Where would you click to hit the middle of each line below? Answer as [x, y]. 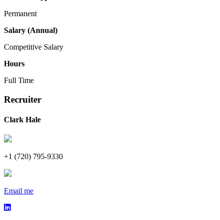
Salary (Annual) [31, 30]
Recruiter [23, 99]
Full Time [19, 80]
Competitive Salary [34, 47]
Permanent [20, 14]
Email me [19, 191]
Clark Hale [22, 119]
